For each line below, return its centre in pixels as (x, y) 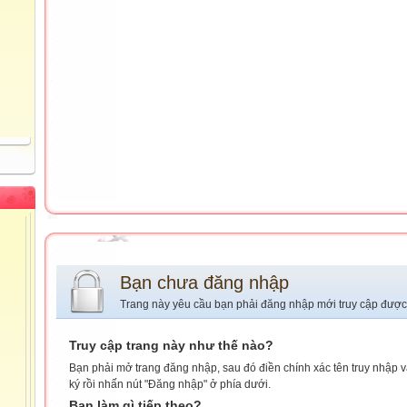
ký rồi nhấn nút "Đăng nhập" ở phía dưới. (170, 384)
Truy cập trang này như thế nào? (171, 346)
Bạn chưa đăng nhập (204, 283)
